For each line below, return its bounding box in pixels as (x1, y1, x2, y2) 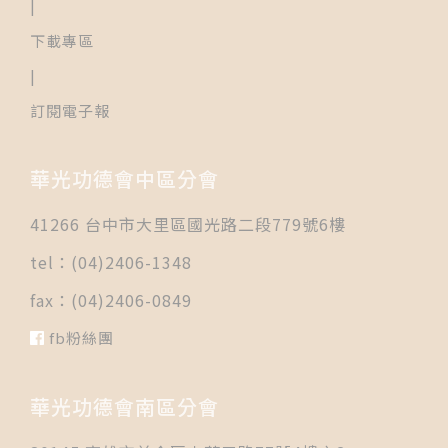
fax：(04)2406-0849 (30, 287, 192, 312)
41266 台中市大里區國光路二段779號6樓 (30, 212, 346, 237)
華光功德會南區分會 (30, 392, 219, 422)
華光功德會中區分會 (30, 164, 219, 194)
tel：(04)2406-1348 (30, 249, 192, 274)
